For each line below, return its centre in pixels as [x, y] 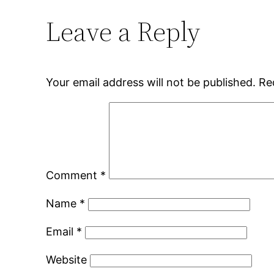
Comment [73, 176]
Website [67, 260]
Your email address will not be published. [151, 83]
